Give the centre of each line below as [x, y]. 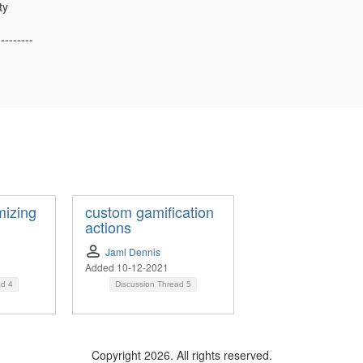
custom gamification [149, 211]
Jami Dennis [133, 251]
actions [108, 226]
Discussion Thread [151, 284]
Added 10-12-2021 [127, 267]
